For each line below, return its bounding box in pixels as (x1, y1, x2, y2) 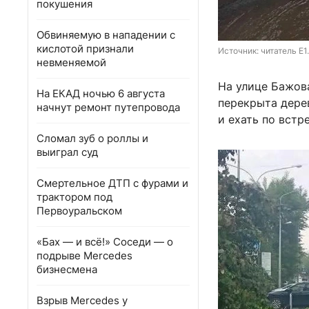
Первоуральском (37, 204, 122, 217)
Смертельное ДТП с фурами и (37, 177, 188, 190)
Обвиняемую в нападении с (37, 28, 175, 41)
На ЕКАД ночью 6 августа (37, 87, 165, 100)
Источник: (218, 46, 261, 57)
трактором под (37, 190, 112, 203)
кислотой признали (37, 42, 134, 55)
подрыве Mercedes (37, 249, 132, 262)
